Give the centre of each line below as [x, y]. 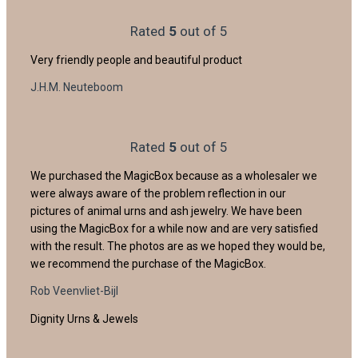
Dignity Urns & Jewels [84, 318]
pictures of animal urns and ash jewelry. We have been [166, 211]
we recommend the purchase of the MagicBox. [148, 263]
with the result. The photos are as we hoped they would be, [178, 246]
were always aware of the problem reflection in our [158, 193]
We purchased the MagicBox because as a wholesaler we [174, 175]
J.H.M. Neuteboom [77, 87]
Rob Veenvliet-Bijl [74, 290]
